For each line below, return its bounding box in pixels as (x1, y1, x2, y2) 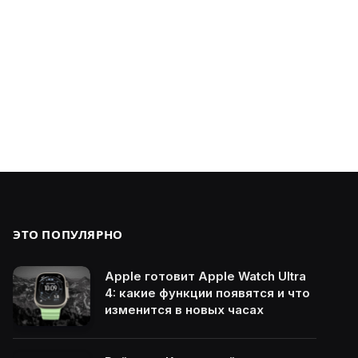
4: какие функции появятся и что (105, 285, 310, 300)
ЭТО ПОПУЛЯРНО (13, 227, 123, 242)
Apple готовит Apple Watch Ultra (105, 268, 306, 284)
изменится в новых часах (105, 302, 264, 317)
